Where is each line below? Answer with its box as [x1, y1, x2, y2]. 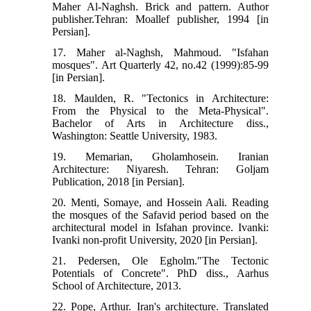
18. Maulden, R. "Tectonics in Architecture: [52, 92, 269, 104]
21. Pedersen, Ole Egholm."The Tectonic [52, 254, 269, 267]
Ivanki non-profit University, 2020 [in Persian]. [52, 233, 258, 246]
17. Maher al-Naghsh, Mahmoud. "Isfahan [52, 46, 269, 58]
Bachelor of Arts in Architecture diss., [52, 117, 269, 129]
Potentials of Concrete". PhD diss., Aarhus [52, 267, 269, 279]
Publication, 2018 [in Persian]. [52, 175, 185, 187]
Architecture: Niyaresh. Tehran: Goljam [52, 162, 269, 175]
